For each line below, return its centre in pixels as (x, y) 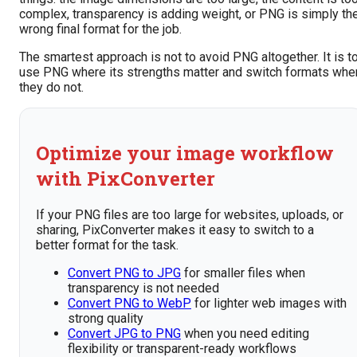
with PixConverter (126, 178)
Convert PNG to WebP (129, 303)
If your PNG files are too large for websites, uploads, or (190, 214)
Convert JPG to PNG (124, 333)
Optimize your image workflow (185, 153)
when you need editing (245, 333)
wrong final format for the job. (100, 29)
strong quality (106, 318)
